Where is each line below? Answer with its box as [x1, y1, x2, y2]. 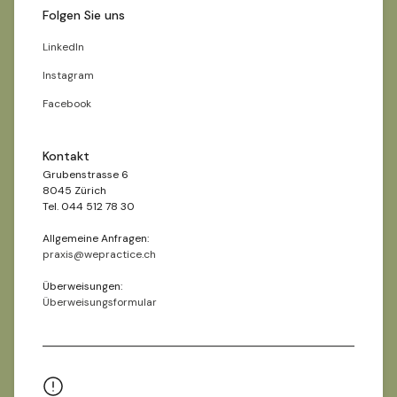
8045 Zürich [43, 183, 106, 198]
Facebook [43, 97, 91, 111]
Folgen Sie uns [43, 7, 125, 23]
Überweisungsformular [43, 295, 157, 309]
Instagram [43, 68, 94, 82]
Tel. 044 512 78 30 [43, 199, 135, 214]
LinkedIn [43, 40, 84, 54]
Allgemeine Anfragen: [43, 231, 149, 245]
